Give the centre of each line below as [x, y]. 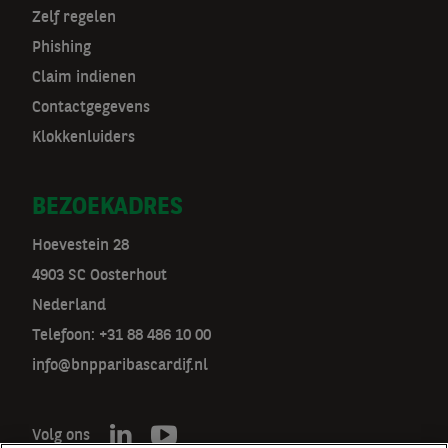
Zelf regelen [74, 18]
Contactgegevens [91, 108]
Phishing [61, 48]
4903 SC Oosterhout [99, 276]
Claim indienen [84, 78]
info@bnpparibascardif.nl [120, 366]
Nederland [69, 306]
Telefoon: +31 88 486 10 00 [121, 336]
